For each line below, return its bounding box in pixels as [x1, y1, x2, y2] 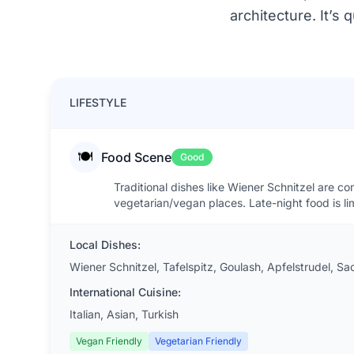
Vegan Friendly [76, 335, 142, 347]
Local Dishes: [70, 238, 141, 251]
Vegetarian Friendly [155, 335, 242, 347]
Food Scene [101, 149, 171, 165]
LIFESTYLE [70, 96, 126, 109]
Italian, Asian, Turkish [70, 307, 179, 321]
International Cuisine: [70, 285, 181, 299]
